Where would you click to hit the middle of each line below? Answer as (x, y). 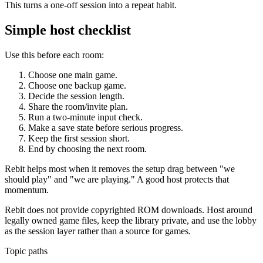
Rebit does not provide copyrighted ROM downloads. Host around (129, 210)
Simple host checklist (68, 30)
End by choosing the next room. (87, 149)
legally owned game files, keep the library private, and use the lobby (131, 220)
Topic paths (26, 251)
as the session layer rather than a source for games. (98, 231)
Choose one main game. (73, 75)
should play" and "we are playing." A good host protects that (117, 179)
